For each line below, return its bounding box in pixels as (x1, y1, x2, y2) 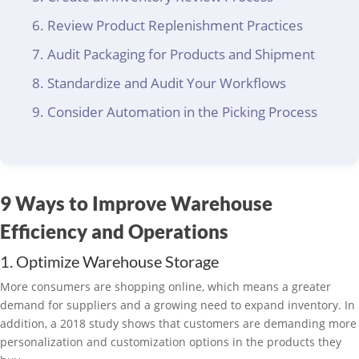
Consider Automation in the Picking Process (47, 103, 317, 121)
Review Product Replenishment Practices (47, 16, 303, 34)
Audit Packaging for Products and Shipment (47, 45, 315, 63)
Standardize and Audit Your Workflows (47, 74, 286, 92)
